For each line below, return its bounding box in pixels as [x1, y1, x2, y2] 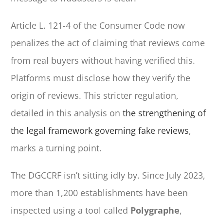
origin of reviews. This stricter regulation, [11, 90, 179, 102]
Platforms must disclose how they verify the [11, 72, 191, 84]
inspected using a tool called [11, 204, 131, 217]
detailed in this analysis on [11, 107, 123, 119]
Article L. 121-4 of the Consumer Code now [11, 19, 185, 32]
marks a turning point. [11, 142, 102, 154]
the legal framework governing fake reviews [11, 125, 189, 137]
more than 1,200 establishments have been [11, 187, 188, 199]
